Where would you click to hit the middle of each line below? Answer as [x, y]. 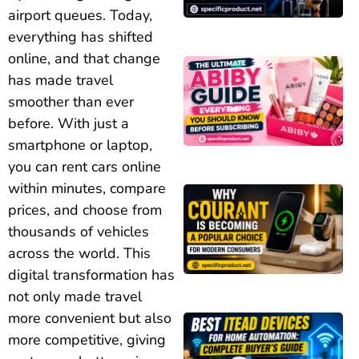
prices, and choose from [85, 210]
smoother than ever [71, 101]
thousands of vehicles [79, 231]
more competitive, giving [87, 339]
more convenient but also [90, 318]
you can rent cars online [85, 166]
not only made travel [75, 296]
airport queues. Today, [80, 15]
